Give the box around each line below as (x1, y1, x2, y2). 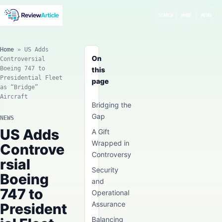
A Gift (92, 127, 110, 136)
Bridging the (92, 101, 131, 109)
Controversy (92, 150, 131, 159)
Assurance (92, 200, 125, 208)
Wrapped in (92, 139, 129, 147)
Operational (92, 188, 129, 197)
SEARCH (158, 13, 173, 18)
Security (92, 166, 118, 174)
